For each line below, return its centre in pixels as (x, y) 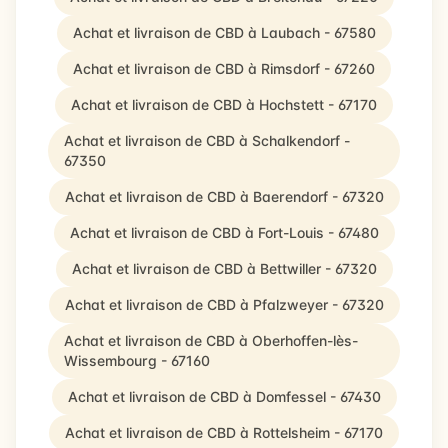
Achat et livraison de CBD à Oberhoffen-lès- (211, 340)
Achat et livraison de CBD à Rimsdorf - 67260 (224, 68)
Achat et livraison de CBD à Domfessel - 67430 (224, 396)
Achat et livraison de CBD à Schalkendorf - (207, 140)
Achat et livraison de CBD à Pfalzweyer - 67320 (224, 304)
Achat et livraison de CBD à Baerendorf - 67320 (224, 196)
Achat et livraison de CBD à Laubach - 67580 (224, 32)
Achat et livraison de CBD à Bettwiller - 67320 (224, 268)
